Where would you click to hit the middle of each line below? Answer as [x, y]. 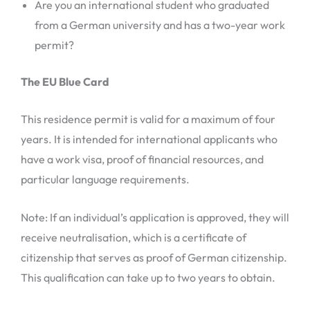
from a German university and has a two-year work [160, 25]
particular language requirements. [105, 180]
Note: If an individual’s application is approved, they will [155, 217]
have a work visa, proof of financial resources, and [142, 159]
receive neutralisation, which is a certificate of [134, 237]
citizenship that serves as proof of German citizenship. [154, 257]
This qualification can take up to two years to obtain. [148, 277]
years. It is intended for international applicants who [149, 139]
